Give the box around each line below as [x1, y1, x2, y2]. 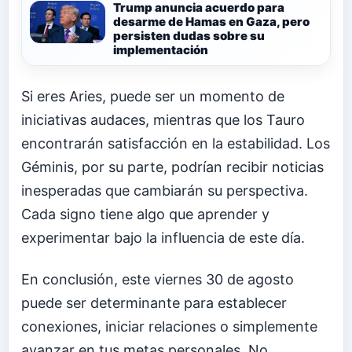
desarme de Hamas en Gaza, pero [113, 13, 310, 29]
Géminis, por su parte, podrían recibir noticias [21, 158, 324, 175]
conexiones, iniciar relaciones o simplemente [21, 318, 317, 335]
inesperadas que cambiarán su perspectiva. [21, 181, 308, 199]
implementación [113, 42, 208, 57]
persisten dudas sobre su [113, 27, 265, 43]
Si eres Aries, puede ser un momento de [21, 87, 284, 104]
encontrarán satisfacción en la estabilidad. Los [21, 134, 330, 152]
